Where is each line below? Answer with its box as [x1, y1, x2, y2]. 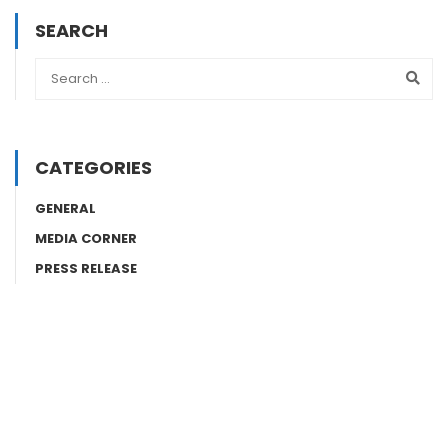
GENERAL [35, 198, 96, 218]
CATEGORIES [35, 154, 152, 180]
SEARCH [35, 17, 108, 43]
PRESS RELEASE [35, 258, 137, 278]
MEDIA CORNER [35, 228, 137, 248]
